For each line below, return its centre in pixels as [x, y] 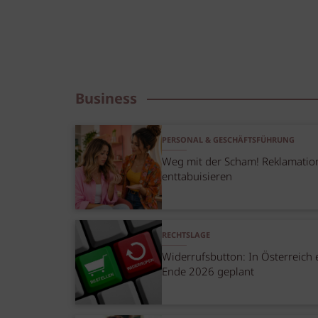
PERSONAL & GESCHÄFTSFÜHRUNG [229, 141]
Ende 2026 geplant [208, 272]
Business [106, 99]
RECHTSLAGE [186, 236]
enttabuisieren [197, 177]
